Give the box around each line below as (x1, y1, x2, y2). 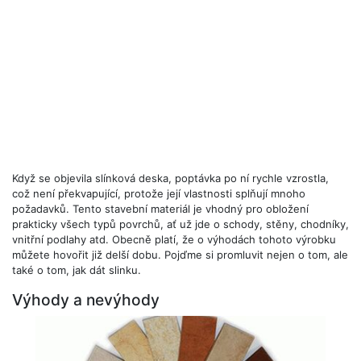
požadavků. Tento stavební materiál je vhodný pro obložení (12, 202, 309, 215)
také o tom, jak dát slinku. (12, 263, 141, 276)
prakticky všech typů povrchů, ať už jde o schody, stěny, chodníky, (12, 218, 349, 230)
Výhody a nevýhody (12, 290, 160, 309)
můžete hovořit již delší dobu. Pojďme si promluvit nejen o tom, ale (12, 248, 348, 261)
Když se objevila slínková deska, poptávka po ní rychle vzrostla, (12, 172, 329, 185)
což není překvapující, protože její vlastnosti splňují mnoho (12, 187, 305, 200)
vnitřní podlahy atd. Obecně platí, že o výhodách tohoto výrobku (12, 233, 336, 246)
